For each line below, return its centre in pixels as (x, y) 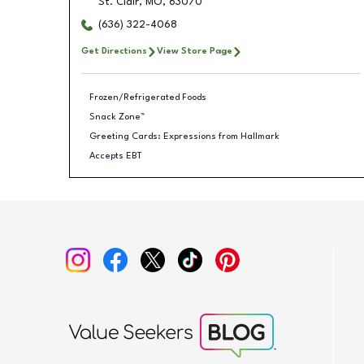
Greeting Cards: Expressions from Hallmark (184, 136)
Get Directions (114, 51)
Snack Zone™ (117, 117)
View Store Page (194, 51)
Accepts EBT (116, 156)
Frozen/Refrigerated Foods (148, 97)
